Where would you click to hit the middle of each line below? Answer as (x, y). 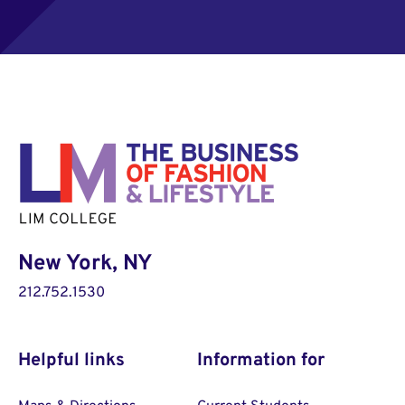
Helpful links (71, 361)
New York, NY (88, 264)
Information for (261, 361)
